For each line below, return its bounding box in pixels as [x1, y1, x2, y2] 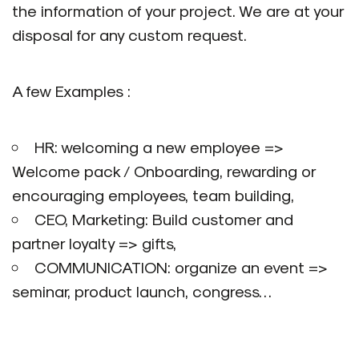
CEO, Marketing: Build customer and [34, 208, 293, 228]
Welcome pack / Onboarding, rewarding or [12, 160, 316, 180]
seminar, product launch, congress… [12, 280, 272, 301]
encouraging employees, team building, [12, 184, 294, 204]
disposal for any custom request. [12, 24, 247, 44]
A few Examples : [12, 80, 131, 100]
